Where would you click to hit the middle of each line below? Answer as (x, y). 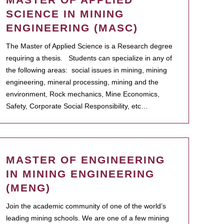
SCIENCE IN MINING (65, 14)
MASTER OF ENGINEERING (85, 160)
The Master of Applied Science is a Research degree (89, 46)
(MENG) (28, 188)
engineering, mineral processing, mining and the (82, 82)
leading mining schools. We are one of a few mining (87, 218)
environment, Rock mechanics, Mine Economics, (83, 94)
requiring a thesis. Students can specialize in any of (89, 58)
